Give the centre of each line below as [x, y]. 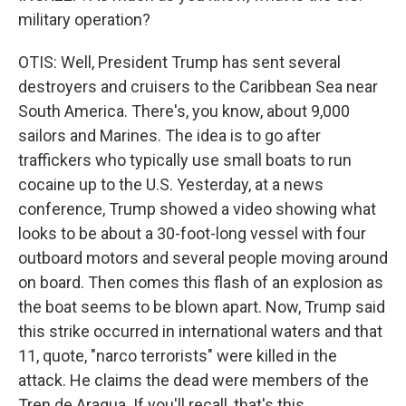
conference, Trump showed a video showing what [197, 209]
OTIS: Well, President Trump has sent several [179, 62]
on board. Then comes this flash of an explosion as [201, 282]
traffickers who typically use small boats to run [185, 160]
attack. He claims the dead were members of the [193, 380]
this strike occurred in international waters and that [200, 331]
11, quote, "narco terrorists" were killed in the [178, 356]
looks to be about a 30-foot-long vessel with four [192, 233]
